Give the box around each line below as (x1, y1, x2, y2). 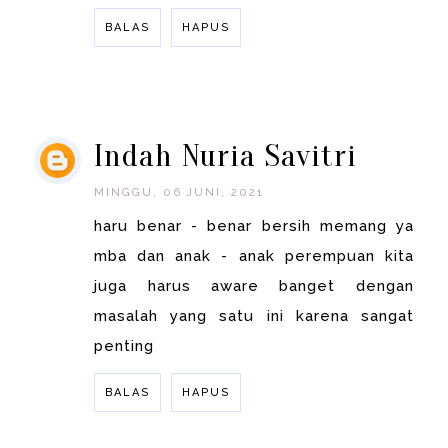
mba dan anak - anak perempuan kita (94, 247, 414, 266)
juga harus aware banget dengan (94, 277, 414, 296)
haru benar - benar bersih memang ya (94, 217, 414, 236)
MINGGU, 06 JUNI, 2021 (94, 186, 265, 200)
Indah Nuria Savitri (94, 137, 358, 175)
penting (94, 337, 155, 356)
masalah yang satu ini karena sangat (94, 307, 414, 326)
